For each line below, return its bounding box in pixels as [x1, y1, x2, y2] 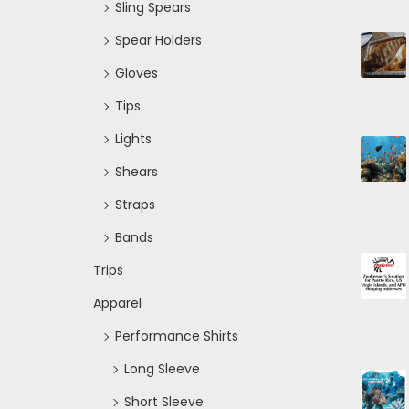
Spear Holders [115, 30, 202, 49]
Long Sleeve [124, 359, 200, 378]
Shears [115, 162, 158, 181]
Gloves [115, 63, 158, 82]
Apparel [93, 293, 142, 312]
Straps [115, 194, 155, 214]
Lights [115, 129, 152, 148]
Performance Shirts [115, 326, 238, 345]
